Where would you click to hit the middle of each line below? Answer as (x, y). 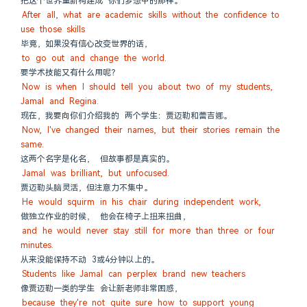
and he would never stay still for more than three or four (148, 231)
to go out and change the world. (94, 58)
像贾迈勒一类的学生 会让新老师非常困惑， (101, 288)
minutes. (37, 245)
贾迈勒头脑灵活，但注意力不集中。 (86, 188)
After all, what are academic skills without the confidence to (151, 15)
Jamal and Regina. (60, 101)
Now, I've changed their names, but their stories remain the (151, 130)
